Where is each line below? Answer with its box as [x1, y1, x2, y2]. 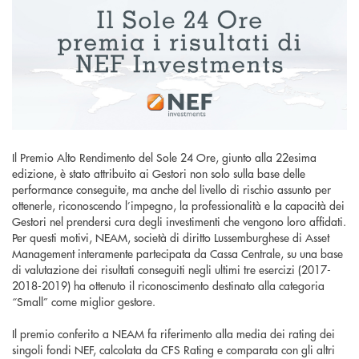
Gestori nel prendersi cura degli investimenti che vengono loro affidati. [12, 213, 346, 230]
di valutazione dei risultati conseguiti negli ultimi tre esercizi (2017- [12, 261, 331, 278]
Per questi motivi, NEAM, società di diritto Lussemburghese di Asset [12, 229, 329, 246]
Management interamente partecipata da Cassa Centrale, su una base [12, 245, 343, 262]
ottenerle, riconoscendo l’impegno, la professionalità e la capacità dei [12, 197, 345, 214]
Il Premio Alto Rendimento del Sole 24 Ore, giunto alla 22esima [12, 149, 317, 166]
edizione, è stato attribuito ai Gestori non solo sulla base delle [12, 165, 305, 182]
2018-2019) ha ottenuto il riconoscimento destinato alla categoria [12, 277, 325, 294]
